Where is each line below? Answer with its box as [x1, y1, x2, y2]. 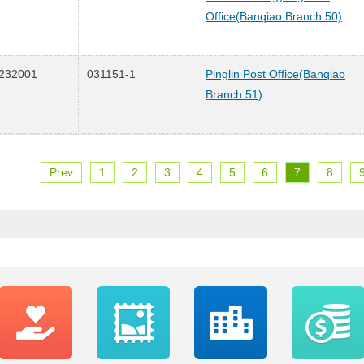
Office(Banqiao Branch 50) [206, 9, 342, 23]
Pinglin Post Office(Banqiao [206, 67, 345, 80]
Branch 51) [206, 87, 262, 101]
